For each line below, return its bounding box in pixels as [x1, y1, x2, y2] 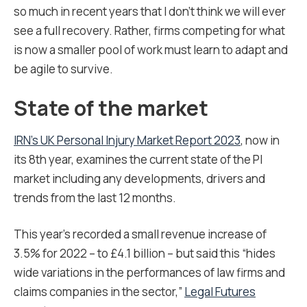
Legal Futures [184, 284, 256, 299]
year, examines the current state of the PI [47, 151, 262, 167]
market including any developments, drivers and [14, 171, 265, 186]
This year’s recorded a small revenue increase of [14, 226, 267, 242]
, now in [241, 132, 280, 148]
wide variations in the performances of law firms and [14, 265, 285, 280]
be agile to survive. [14, 61, 113, 77]
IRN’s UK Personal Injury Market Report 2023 [14, 132, 241, 148]
